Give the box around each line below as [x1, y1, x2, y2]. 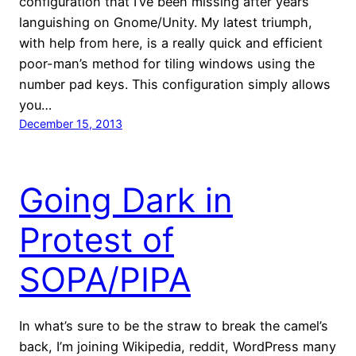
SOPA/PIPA [19, 258, 191, 300]
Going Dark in [19, 179, 233, 220]
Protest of [19, 219, 174, 260]
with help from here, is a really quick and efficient [19, 34, 323, 51]
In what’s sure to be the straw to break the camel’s [19, 317, 328, 334]
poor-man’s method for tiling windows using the [19, 55, 315, 72]
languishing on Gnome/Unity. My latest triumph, [19, 14, 312, 30]
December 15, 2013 [19, 116, 122, 130]
